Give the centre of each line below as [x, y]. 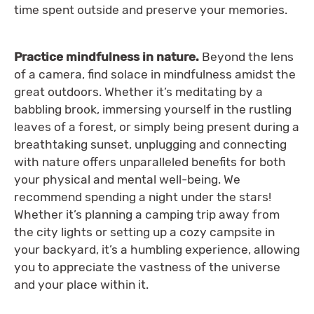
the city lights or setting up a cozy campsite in [144, 232]
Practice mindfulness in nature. [108, 57]
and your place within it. [83, 285]
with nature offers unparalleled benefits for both [150, 162]
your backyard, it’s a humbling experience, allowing [157, 250]
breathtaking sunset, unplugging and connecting [150, 145]
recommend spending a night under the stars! [143, 197]
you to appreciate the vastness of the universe [147, 267]
